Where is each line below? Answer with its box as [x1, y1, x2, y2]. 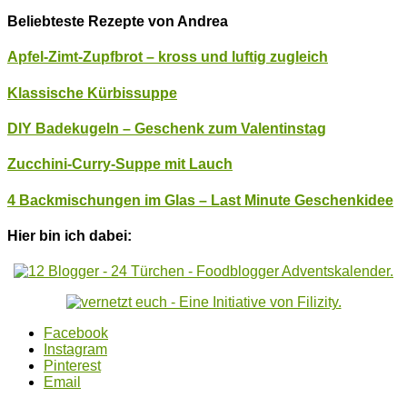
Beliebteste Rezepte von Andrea [7, 14, 228, 30]
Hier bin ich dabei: [7, 227, 132, 243]
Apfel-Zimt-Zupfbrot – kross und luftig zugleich [7, 49, 328, 65]
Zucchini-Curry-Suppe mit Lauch [7, 156, 233, 173]
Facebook [44, 325, 108, 342]
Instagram [44, 342, 107, 358]
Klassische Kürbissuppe [7, 84, 177, 101]
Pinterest [44, 358, 101, 374]
